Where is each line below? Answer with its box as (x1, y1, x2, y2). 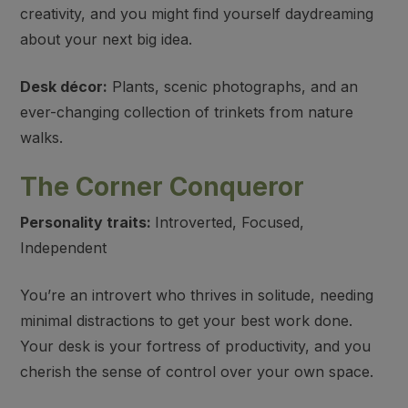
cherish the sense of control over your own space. (20, 362, 374, 381)
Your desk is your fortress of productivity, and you (20, 337, 372, 355)
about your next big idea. (20, 30, 193, 48)
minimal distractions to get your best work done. (20, 311, 353, 330)
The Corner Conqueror (20, 171, 305, 202)
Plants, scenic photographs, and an (107, 77, 359, 96)
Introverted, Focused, (155, 213, 305, 231)
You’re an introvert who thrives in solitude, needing (20, 286, 374, 304)
